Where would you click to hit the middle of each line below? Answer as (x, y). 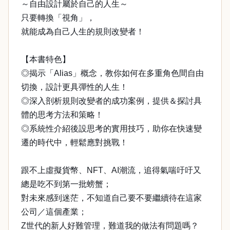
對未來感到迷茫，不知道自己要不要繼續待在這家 (111, 198)
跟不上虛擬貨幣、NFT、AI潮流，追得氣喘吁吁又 (111, 170)
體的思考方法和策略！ (62, 115)
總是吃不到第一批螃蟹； (66, 184)
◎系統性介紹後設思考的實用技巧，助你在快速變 (111, 129)
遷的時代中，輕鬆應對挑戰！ (74, 142)
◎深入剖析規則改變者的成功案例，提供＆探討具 (111, 101)
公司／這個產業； (54, 212)
